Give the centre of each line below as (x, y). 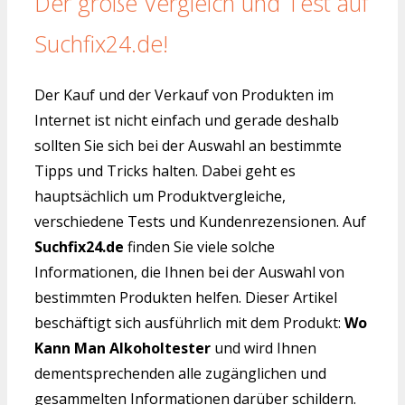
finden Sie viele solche (199, 247)
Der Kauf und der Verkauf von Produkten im (184, 95)
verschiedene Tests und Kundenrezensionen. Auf (200, 222)
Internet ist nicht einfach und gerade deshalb (187, 121)
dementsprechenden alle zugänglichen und (180, 374)
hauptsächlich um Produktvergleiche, (160, 197)
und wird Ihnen (264, 348)
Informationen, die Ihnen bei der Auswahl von (189, 273)
